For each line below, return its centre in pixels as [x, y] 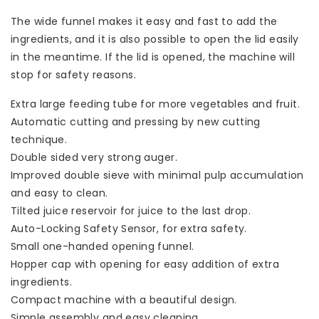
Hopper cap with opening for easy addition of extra [145, 264]
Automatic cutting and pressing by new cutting [136, 121]
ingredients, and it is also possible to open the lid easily [155, 39]
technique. [39, 139]
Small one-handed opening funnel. [103, 246]
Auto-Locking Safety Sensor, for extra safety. [129, 228]
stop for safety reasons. [74, 74]
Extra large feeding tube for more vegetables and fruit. [156, 104]
